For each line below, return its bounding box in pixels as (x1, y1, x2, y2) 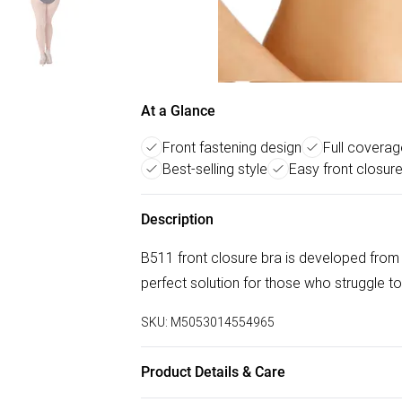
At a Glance (141, 102, 215, 119)
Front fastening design (162, 138, 301, 156)
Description (141, 211, 214, 228)
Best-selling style (162, 160, 267, 178)
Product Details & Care (141, 363, 285, 380)
